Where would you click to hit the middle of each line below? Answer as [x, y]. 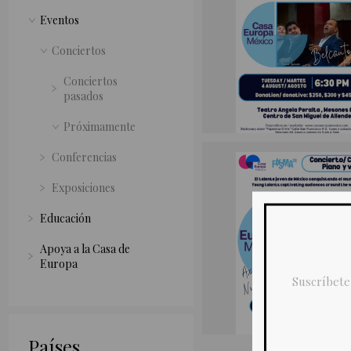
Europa [58, 264]
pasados [83, 96]
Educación [65, 219]
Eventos [59, 20]
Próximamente [99, 127]
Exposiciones [83, 188]
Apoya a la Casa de [85, 249]
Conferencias [84, 157]
